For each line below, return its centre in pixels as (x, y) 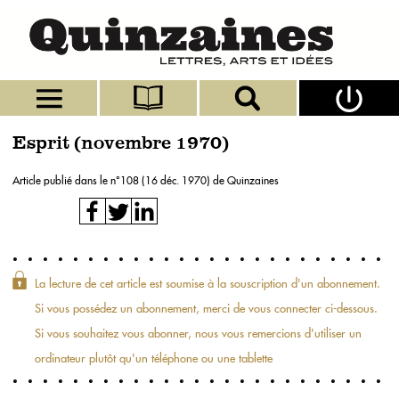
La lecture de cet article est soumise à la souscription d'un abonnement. (208, 283)
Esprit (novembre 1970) (121, 144)
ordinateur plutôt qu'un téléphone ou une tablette (154, 358)
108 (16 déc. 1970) (167, 180)
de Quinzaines (246, 180)
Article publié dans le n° (66, 180)
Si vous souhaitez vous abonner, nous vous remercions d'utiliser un (198, 333)
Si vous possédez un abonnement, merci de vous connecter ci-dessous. (206, 308)
